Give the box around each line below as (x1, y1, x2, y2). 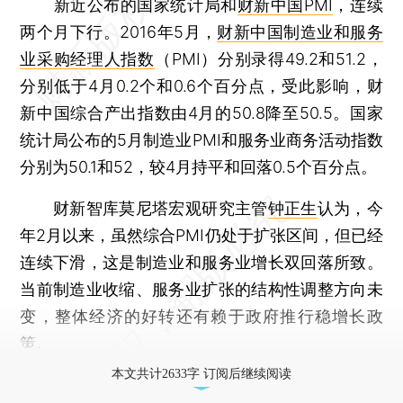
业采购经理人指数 (20, 49, 155, 68)
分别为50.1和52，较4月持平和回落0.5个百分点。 (20, 157, 378, 176)
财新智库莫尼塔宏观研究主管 (20, 198, 268, 218)
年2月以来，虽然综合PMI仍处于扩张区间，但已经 (20, 225, 383, 245)
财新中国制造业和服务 (217, 22, 383, 41)
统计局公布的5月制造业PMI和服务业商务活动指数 (20, 130, 383, 149)
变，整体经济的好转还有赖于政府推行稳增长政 (20, 306, 383, 326)
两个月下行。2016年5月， (20, 22, 218, 41)
